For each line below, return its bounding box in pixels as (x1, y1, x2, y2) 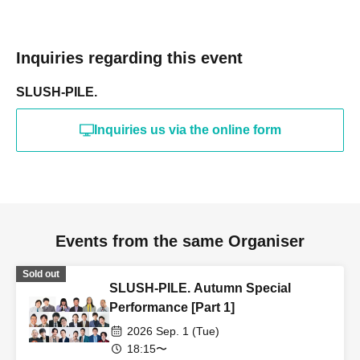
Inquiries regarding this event (16, 49, 243, 67)
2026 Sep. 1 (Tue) (127, 325, 219, 338)
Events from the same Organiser (55, 232, 305, 251)
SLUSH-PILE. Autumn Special (109, 281, 291, 296)
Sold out (22, 268, 59, 280)
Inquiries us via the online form (93, 123, 281, 137)
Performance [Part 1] (109, 301, 235, 315)
